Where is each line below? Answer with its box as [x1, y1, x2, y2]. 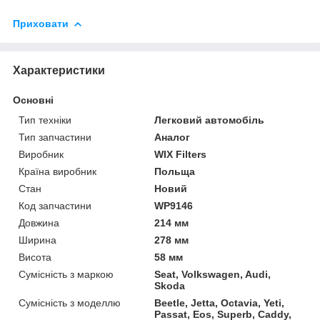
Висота [19, 251, 51, 263]
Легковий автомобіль [154, 114, 265, 126]
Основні [13, 94, 54, 106]
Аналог [154, 131, 191, 143]
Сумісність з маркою [19, 268, 114, 280]
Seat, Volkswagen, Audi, [154, 268, 271, 280]
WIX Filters [154, 148, 207, 160]
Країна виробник [19, 165, 96, 177]
